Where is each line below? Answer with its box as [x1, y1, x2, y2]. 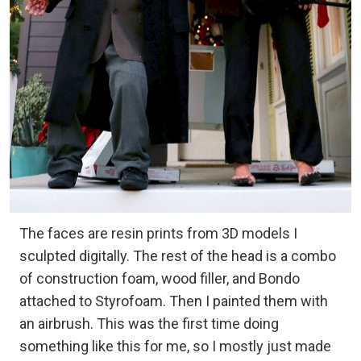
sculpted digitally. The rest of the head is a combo [19, 247, 336, 264]
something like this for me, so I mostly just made [19, 337, 331, 355]
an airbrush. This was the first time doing [19, 314, 279, 332]
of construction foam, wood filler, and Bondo [19, 269, 300, 287]
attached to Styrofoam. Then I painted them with [19, 292, 328, 309]
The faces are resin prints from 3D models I [19, 224, 297, 242]
